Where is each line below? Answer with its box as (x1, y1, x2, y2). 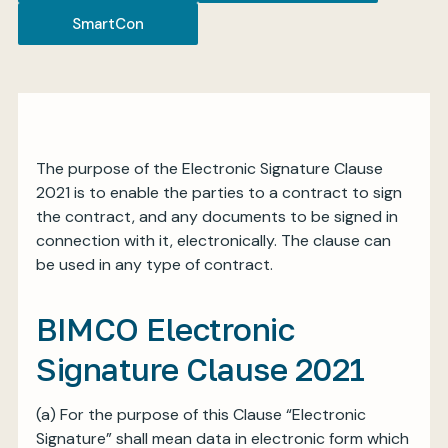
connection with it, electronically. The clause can (36, 230, 391, 251)
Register (190, 134, 258, 154)
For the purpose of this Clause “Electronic (60, 404, 366, 425)
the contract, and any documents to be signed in (36, 206, 398, 227)
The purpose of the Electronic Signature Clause (36, 158, 383, 179)
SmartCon (72, 14, 144, 34)
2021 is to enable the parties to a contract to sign (36, 182, 402, 203)
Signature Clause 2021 (36, 350, 365, 388)
